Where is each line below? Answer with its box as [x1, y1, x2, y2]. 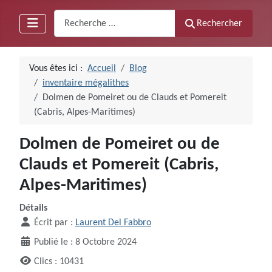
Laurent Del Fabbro [75, 218, 151, 228]
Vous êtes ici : [29, 64, 87, 74]
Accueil [87, 64, 116, 74]
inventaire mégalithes [42, 78, 129, 89]
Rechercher [197, 18, 242, 29]
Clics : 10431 [34, 257, 84, 267]
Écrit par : [32, 218, 75, 228]
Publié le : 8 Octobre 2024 [34, 237, 137, 248]
